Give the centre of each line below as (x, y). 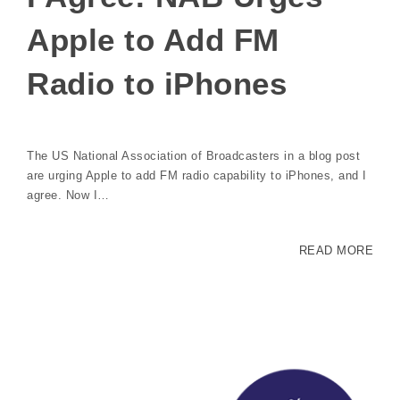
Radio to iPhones (157, 83)
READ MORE (336, 250)
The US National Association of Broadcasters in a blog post (193, 155)
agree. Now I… (68, 195)
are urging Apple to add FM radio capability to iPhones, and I (197, 175)
